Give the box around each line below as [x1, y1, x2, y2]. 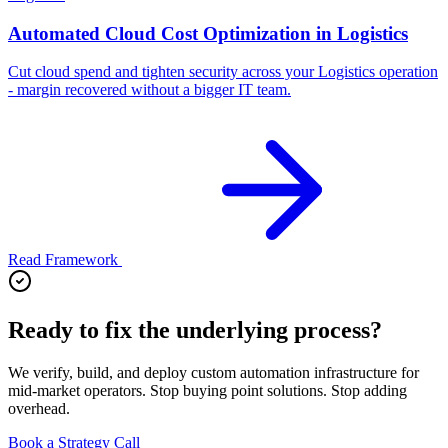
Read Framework [8, 251, 118, 269]
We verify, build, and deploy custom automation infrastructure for [8, 364, 419, 382]
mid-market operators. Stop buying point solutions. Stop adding [8, 382, 407, 400]
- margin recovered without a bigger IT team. [8, 81, 291, 99]
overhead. [8, 400, 70, 418]
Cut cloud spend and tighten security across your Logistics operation [8, 63, 438, 81]
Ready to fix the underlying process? [8, 317, 382, 344]
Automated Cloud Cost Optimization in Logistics [8, 22, 408, 44]
